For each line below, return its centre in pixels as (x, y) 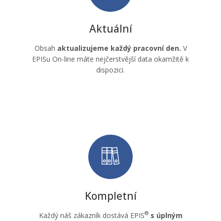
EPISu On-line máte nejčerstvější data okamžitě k (110, 59)
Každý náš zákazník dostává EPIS (92, 215)
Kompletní (110, 196)
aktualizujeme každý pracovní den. (119, 48)
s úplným (166, 215)
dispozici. (110, 70)
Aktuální (110, 28)
